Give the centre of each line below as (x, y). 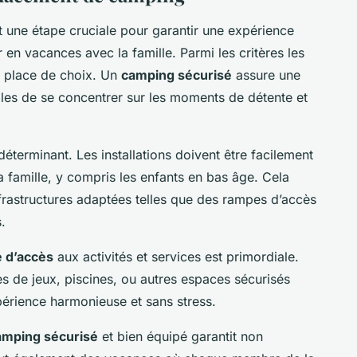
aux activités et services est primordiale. (176, 256)
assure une (266, 75)
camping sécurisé (177, 75)
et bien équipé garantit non (180, 336)
